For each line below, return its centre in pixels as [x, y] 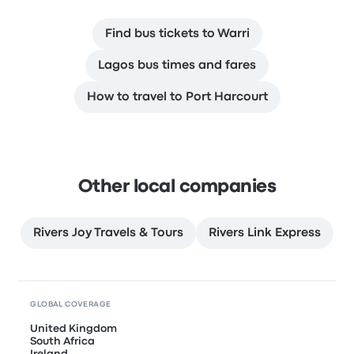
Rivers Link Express [265, 233]
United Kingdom [74, 329]
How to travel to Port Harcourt [177, 97]
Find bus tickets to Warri [177, 34]
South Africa [63, 341]
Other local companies [177, 187]
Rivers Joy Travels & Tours [108, 233]
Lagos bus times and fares [177, 66]
